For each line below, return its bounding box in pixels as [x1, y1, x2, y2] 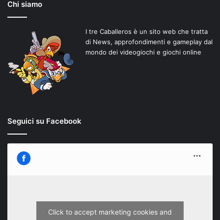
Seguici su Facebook [7, 116, 82, 126]
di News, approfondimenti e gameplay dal [85, 38, 213, 46]
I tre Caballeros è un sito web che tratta [85, 27, 208, 36]
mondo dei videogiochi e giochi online [85, 48, 201, 56]
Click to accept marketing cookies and [48, 207, 172, 216]
